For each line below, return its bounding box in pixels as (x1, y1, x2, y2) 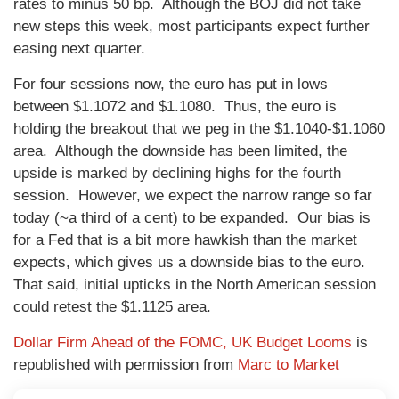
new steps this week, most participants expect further (13, 18, 370, 36)
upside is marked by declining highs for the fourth (13, 165, 341, 183)
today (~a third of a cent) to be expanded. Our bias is (13, 209, 370, 227)
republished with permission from (13, 356, 238, 374)
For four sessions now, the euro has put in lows (13, 76, 328, 94)
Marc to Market (238, 356, 339, 374)
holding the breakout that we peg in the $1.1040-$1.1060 (13, 120, 385, 138)
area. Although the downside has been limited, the (13, 142, 347, 160)
